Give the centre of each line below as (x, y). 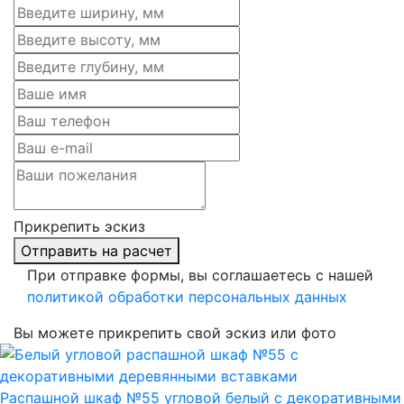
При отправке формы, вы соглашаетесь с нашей (200, 275)
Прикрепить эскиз (79, 226)
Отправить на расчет (96, 250)
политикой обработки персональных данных (187, 296)
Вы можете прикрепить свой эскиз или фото (175, 332)
